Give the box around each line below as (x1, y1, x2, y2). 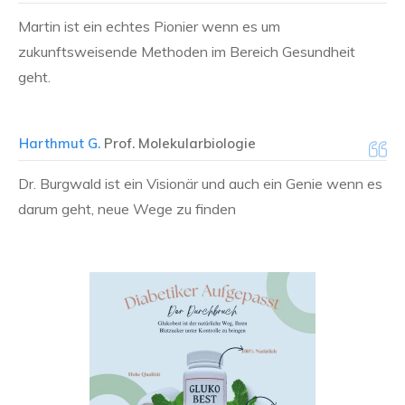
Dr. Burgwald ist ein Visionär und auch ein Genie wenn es (18, 174, 382, 193)
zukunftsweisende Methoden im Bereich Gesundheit (18, 42, 355, 61)
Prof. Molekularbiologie (100, 135, 256, 153)
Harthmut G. (19, 135, 100, 153)
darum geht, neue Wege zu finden (18, 200, 236, 219)
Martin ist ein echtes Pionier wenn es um (18, 17, 280, 36)
